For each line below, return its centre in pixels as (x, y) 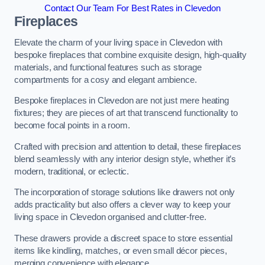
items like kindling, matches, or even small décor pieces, (121, 251)
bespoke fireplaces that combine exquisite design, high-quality (130, 55)
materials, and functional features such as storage (108, 67)
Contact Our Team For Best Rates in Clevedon (132, 8)
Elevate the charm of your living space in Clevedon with (119, 42)
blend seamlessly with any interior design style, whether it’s (125, 159)
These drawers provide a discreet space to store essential (123, 238)
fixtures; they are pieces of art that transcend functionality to (126, 113)
